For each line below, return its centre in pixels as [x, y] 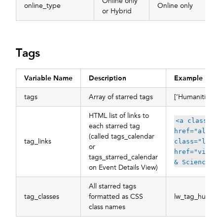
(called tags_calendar [122, 137]
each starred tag [114, 126]
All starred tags [112, 186]
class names [107, 207]
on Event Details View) [123, 168]
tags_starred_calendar [123, 157]
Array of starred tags [121, 97]
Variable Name [48, 78]
